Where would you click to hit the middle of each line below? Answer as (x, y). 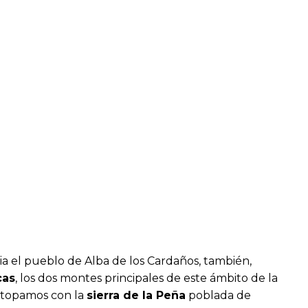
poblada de (218, 295)
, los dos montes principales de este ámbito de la (146, 278)
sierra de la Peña (136, 295)
